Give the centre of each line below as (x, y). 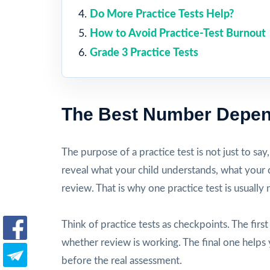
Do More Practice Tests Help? (162, 14)
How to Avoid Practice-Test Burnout (178, 33)
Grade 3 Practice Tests (144, 53)
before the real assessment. (122, 260)
